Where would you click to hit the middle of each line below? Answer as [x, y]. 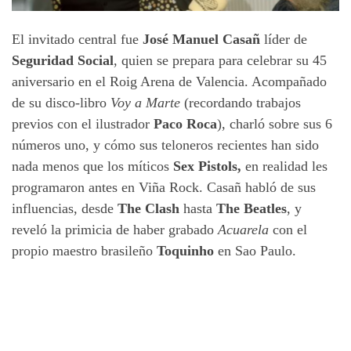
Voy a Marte [145, 102]
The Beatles [251, 208]
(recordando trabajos [241, 102]
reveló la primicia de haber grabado [115, 229]
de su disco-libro [61, 102]
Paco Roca [185, 123]
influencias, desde [65, 208]
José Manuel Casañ [201, 39]
